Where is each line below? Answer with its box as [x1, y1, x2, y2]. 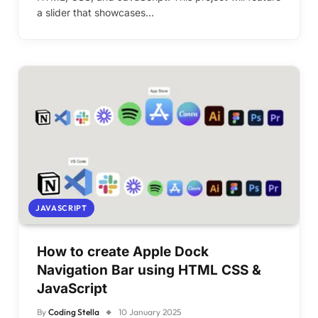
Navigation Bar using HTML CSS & [37, 261, 261, 278]
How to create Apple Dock [37, 243, 209, 260]
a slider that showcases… [37, 6, 154, 18]
